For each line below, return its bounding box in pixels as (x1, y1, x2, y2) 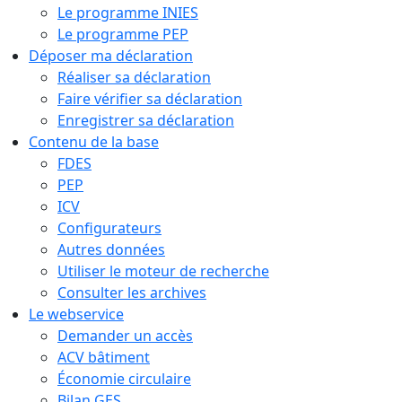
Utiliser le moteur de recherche (57, 260, 269, 281)
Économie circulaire (57, 368, 191, 389)
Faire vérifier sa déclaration (57, 88, 242, 109)
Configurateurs (57, 217, 162, 238)
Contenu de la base (29, 131, 159, 152)
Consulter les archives (57, 282, 206, 302)
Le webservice (29, 303, 124, 324)
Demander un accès (57, 325, 193, 345)
